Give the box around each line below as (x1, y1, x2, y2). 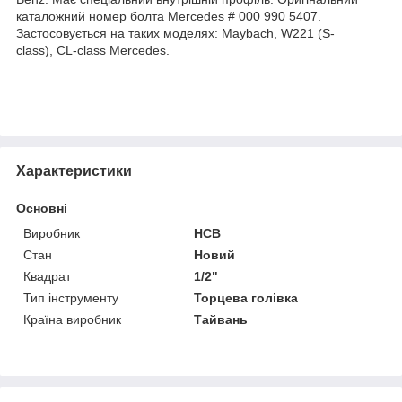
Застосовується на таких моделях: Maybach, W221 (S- (16, 25, 335, 40)
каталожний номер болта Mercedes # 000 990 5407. (16, 8, 321, 23)
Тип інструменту (23, 290, 118, 305)
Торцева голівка (194, 290, 299, 305)
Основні (16, 200, 67, 215)
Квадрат (23, 268, 71, 284)
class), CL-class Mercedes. (16, 42, 170, 57)
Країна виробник (23, 311, 121, 327)
